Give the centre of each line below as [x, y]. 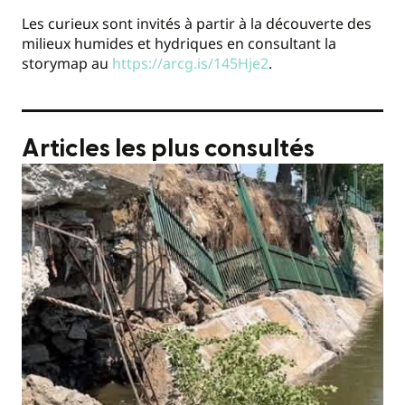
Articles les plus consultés [168, 149]
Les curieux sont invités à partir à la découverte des [197, 24]
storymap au [67, 64]
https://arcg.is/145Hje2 [190, 64]
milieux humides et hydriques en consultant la [179, 44]
